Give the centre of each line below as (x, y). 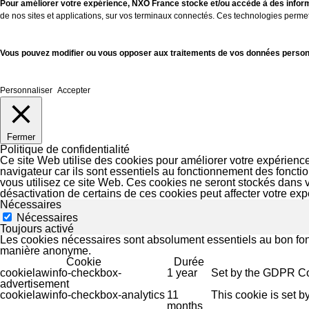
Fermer (21, 137)
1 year (182, 273)
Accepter (74, 91)
